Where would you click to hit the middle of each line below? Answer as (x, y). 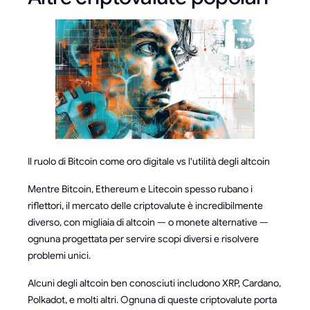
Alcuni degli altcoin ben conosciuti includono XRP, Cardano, (154, 283)
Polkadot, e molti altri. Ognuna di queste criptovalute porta (152, 300)
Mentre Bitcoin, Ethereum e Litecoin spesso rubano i (140, 189)
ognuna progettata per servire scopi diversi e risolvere (143, 239)
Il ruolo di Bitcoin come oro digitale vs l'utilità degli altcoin (149, 162)
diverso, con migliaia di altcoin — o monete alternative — (148, 222)
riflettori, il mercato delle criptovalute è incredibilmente (145, 206)
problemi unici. (59, 256)
